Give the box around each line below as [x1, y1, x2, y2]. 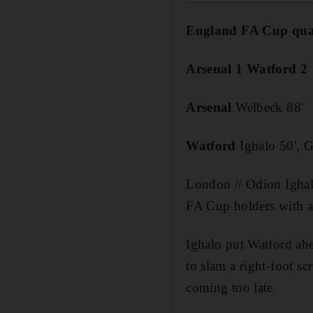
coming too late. [186, 279, 277, 295]
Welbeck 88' [231, 99, 304, 115]
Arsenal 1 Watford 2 [186, 61, 308, 76]
